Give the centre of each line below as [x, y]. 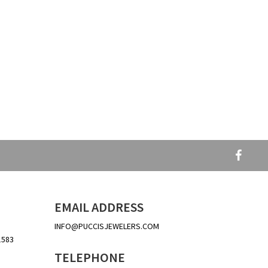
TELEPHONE [90, 257]
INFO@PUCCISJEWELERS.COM [107, 226]
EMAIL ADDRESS [99, 207]
